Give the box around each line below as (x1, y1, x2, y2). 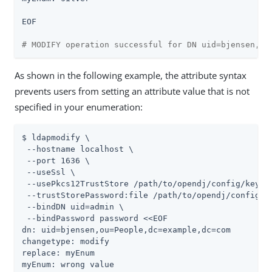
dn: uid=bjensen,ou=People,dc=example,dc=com (22, 225, 231, 234)
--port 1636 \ (22, 155, 90, 165)
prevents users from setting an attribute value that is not (15, 84, 250, 97)
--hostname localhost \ (22, 144, 134, 154)
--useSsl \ (22, 167, 75, 177)
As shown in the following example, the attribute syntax (15, 69, 246, 81)
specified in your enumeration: (15, 100, 143, 113)
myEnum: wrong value (22, 259, 114, 269)
